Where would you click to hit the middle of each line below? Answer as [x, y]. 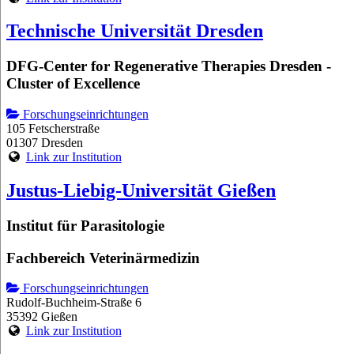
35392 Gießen [42, 317]
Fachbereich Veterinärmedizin [103, 258]
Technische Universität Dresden [135, 31]
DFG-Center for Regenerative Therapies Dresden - [169, 66]
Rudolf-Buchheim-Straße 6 [74, 303]
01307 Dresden [45, 143]
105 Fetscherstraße [53, 129]
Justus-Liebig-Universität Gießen [141, 190]
